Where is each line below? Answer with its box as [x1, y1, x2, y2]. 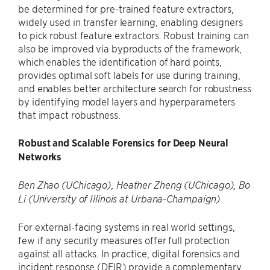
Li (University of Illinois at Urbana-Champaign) [18, 193, 221, 205]
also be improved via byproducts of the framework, [18, 42, 242, 54]
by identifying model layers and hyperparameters [18, 95, 236, 107]
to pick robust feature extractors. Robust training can [18, 29, 249, 41]
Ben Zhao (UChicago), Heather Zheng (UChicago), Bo [18, 179, 251, 191]
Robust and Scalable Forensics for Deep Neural [18, 136, 228, 149]
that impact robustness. [18, 108, 121, 121]
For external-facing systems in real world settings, [18, 221, 235, 233]
